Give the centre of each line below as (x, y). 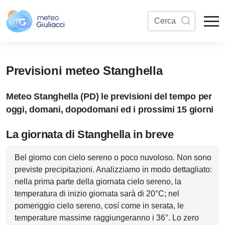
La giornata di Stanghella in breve (90, 134)
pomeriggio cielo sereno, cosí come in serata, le (99, 206)
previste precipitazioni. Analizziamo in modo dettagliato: (113, 170)
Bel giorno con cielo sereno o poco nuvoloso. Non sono (113, 157)
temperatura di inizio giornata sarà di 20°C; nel (97, 194)
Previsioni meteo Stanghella (84, 71)
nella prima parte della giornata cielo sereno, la (98, 182)
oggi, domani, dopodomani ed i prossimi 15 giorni (110, 109)
